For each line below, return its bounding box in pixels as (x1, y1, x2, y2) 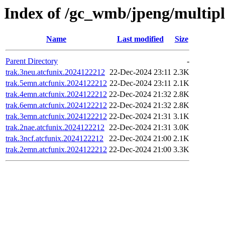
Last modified (117, 35, 164, 44)
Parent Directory (6, 57, 58, 66)
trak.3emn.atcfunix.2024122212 (6, 112, 107, 121)
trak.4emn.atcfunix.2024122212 (6, 90, 107, 99)
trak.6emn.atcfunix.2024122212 (6, 101, 107, 110)
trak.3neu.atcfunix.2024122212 (6, 68, 105, 77)
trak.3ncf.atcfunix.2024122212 (6, 134, 103, 143)
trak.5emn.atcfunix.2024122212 (6, 79, 107, 88)
